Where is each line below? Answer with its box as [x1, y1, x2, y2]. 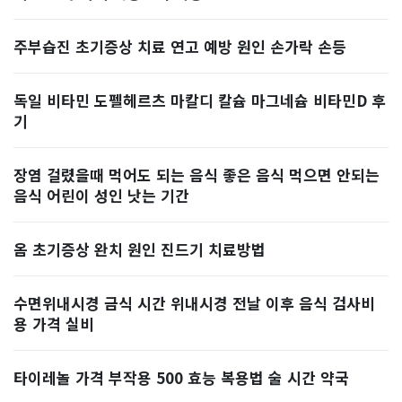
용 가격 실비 [13, 312, 94, 335]
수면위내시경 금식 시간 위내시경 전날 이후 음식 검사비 [13, 292, 375, 314]
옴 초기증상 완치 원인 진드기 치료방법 [13, 238, 266, 260]
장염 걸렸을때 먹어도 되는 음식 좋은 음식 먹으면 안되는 [13, 163, 380, 186]
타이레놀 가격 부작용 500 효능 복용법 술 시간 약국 [13, 366, 349, 389]
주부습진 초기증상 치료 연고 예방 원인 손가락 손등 [13, 35, 346, 57]
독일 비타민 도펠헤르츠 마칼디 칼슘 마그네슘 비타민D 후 [13, 89, 386, 111]
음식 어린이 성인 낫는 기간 [13, 184, 189, 206]
